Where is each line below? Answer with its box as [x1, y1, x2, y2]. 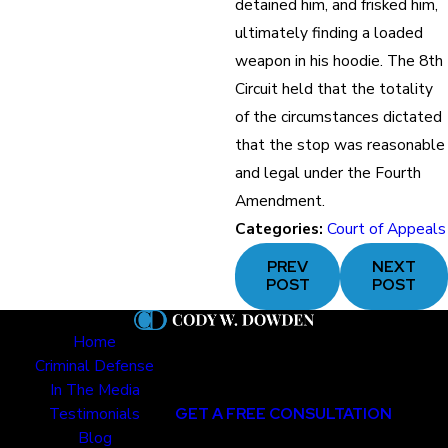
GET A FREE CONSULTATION [175, 403, 392, 425]
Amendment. [235, 189, 326, 211]
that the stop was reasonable [235, 133, 446, 155]
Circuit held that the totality [235, 77, 434, 99]
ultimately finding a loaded [235, 21, 424, 43]
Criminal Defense [35, 355, 155, 377]
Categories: [235, 217, 328, 239]
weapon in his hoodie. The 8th [235, 49, 444, 71]
